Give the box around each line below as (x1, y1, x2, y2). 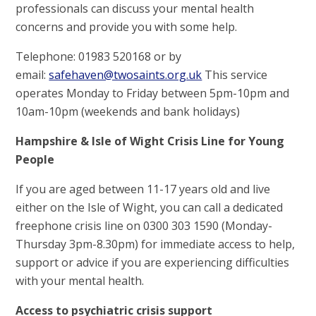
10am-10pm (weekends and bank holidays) (16, 104, 241, 120)
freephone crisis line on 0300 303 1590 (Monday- (16, 218, 273, 234)
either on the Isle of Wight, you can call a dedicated (16, 200, 284, 216)
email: (16, 67, 49, 83)
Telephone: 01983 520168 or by (16, 49, 182, 65)
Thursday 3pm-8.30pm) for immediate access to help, (16, 236, 296, 253)
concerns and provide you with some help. (16, 19, 241, 35)
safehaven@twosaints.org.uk (49, 67, 202, 83)
